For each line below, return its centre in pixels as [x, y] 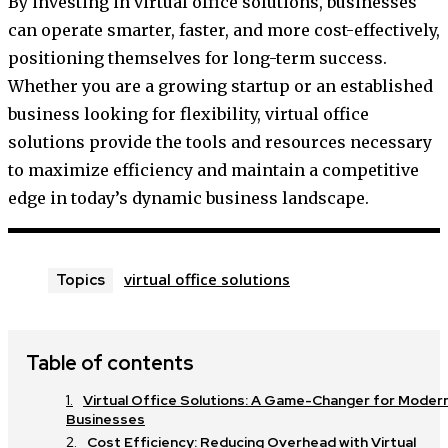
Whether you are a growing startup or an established [220, 86]
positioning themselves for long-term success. [197, 58]
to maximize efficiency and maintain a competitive [213, 170]
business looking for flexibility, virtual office [188, 114]
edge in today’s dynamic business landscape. [188, 198]
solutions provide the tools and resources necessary [220, 142]
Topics [80, 280]
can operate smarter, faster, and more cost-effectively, [224, 30]
